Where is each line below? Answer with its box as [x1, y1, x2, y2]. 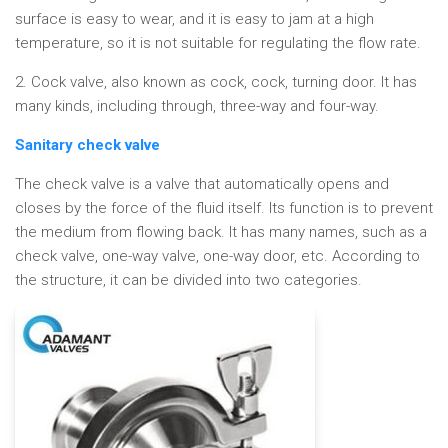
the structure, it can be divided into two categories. [15, 271, 362, 289]
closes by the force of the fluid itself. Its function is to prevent [15, 199, 433, 217]
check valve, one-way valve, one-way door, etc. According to [15, 247, 420, 265]
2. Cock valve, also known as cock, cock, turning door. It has [15, 73, 417, 91]
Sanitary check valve [15, 136, 160, 154]
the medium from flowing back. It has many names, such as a [15, 223, 427, 241]
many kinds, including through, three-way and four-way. [15, 97, 379, 115]
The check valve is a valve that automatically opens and [15, 175, 389, 193]
